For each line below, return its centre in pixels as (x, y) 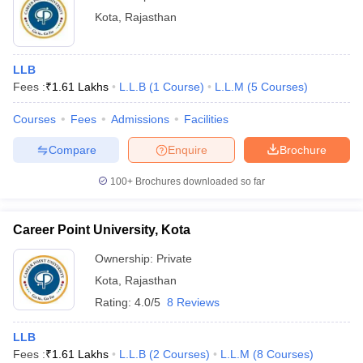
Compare (72, 149)
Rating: (115, 302)
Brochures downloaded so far (199, 181)
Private (174, 258)
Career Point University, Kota (102, 230)
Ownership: (126, 258)
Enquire (188, 149)
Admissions (140, 119)
